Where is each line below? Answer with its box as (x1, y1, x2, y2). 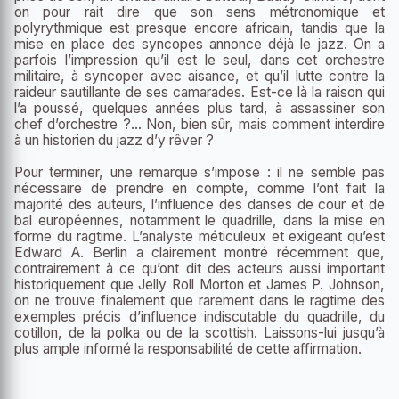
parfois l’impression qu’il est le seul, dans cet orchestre (14, 52, 385, 69)
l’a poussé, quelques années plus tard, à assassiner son (14, 100, 385, 118)
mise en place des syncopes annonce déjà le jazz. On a (14, 36, 385, 53)
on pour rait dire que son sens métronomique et (14, 4, 385, 21)
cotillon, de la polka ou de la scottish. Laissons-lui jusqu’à (14, 324, 385, 342)
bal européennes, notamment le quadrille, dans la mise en (14, 212, 385, 230)
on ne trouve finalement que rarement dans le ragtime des (14, 292, 385, 310)
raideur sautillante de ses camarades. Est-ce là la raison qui (14, 84, 385, 102)
